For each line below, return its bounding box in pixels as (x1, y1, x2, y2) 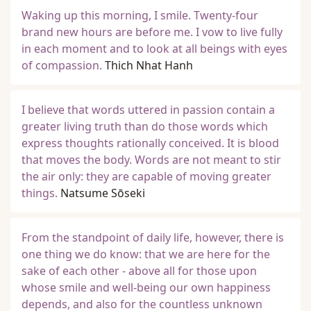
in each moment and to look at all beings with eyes (22, 41, 287, 56)
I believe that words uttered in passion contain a (22, 102, 275, 117)
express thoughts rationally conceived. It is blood (22, 135, 279, 151)
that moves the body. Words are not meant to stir (22, 152, 281, 167)
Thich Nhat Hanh (105, 58, 193, 73)
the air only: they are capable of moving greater (22, 169, 271, 184)
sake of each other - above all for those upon (22, 263, 257, 278)
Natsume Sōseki (60, 185, 145, 201)
